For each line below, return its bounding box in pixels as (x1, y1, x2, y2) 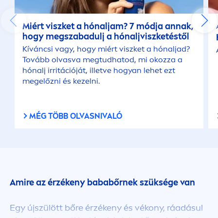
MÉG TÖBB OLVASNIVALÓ (29, 111, 122, 121)
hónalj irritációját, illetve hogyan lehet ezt (22, 66, 175, 75)
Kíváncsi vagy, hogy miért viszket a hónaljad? (22, 44, 190, 54)
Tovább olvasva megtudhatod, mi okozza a (22, 55, 182, 64)
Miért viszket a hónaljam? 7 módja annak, (22, 21, 193, 32)
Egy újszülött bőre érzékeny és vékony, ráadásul (10, 202, 203, 213)
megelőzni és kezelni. (22, 76, 100, 86)
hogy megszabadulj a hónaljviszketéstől (22, 31, 189, 42)
